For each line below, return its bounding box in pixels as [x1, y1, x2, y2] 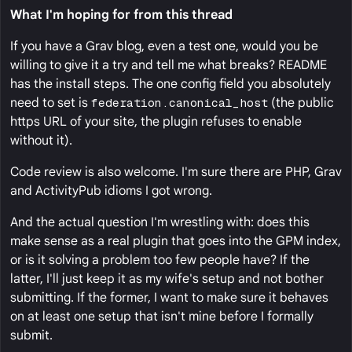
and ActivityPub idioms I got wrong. [10, 183, 212, 200]
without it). [10, 133, 72, 149]
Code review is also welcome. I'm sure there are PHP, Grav [10, 164, 342, 181]
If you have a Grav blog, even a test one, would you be [10, 38, 318, 55]
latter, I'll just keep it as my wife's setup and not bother [10, 271, 324, 288]
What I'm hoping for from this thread [10, 7, 233, 24]
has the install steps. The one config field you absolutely [10, 76, 331, 93]
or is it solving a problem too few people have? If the [10, 252, 310, 269]
